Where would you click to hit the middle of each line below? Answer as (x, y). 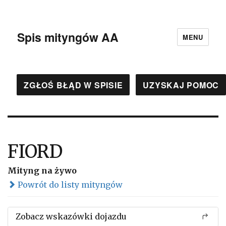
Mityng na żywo (42, 171)
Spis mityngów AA (68, 37)
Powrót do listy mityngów (69, 185)
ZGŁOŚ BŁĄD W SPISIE (73, 85)
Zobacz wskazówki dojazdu (71, 216)
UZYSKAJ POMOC (181, 85)
